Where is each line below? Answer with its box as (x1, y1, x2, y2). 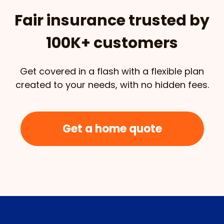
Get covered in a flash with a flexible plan (20, 64, 204, 77)
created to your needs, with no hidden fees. (15, 78, 209, 91)
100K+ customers (46, 32, 178, 53)
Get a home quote (62, 120, 162, 136)
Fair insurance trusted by (14, 9, 209, 31)
